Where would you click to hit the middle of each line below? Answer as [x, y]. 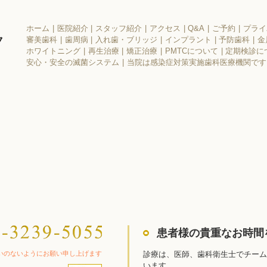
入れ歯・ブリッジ [127, 40]
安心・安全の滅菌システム [73, 63]
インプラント [188, 40]
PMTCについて [191, 51]
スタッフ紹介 [119, 29]
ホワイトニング [53, 51]
